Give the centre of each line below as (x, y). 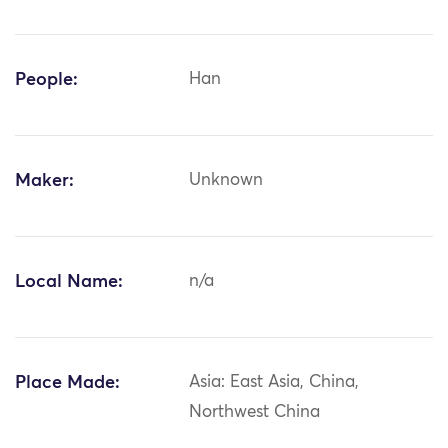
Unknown (226, 181)
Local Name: (69, 282)
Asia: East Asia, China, (274, 383)
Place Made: (67, 383)
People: (46, 80)
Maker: (44, 181)
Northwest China (255, 413)
